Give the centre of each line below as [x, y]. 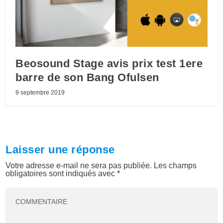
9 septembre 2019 [40, 93]
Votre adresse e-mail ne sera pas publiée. [79, 166]
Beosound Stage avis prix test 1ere [109, 64]
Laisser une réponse [60, 150]
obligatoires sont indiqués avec [61, 174]
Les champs [175, 166]
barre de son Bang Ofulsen [87, 78]
